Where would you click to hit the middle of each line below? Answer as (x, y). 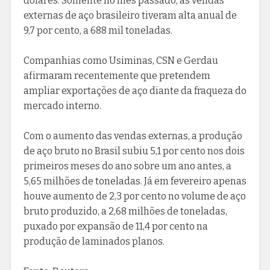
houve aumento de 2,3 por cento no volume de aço (134, 196)
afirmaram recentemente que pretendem (117, 75)
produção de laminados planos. (94, 241)
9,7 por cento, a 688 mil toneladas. (98, 30)
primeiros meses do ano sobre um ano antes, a (127, 166)
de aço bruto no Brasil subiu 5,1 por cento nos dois (134, 151)
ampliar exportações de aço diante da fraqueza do (135, 90)
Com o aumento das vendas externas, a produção (133, 136)
